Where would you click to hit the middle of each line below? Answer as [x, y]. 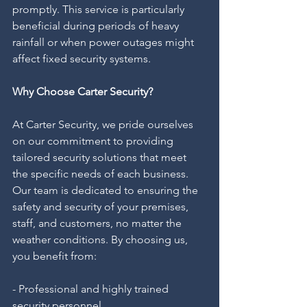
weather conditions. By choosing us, [101, 240]
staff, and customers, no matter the [98, 223]
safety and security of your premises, [102, 207]
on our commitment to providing [94, 141]
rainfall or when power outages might [105, 42]
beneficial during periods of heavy [97, 26]
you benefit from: [54, 256]
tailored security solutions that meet [101, 157]
